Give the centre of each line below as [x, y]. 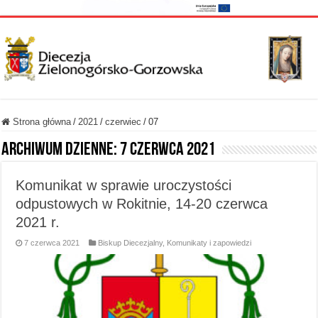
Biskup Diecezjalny [131, 242]
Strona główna [41, 121]
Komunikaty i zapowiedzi [209, 242]
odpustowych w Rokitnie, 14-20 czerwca [142, 203]
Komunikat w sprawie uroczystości [124, 185]
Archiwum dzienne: [61, 150]
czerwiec [124, 121]
